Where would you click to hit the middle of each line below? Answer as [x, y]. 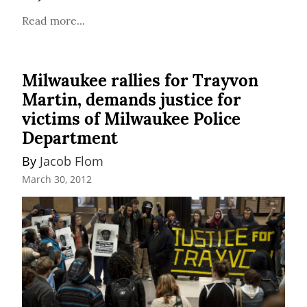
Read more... [53, 21]
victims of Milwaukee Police [131, 119]
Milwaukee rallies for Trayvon [140, 81]
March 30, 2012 [57, 180]
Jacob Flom [72, 161]
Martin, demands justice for [132, 100]
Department [70, 138]
